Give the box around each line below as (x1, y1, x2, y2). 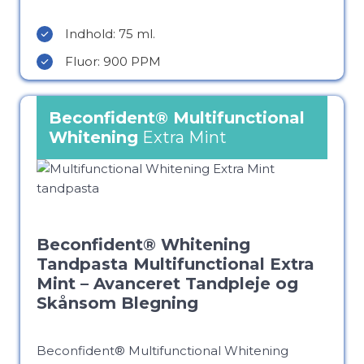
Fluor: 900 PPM (65, 54, 161, 69)
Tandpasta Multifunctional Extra (37, 254, 314, 274)
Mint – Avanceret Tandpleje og (37, 274, 298, 293)
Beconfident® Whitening (37, 235, 250, 254)
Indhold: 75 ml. (65, 26, 155, 41)
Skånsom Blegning (37, 293, 198, 313)
